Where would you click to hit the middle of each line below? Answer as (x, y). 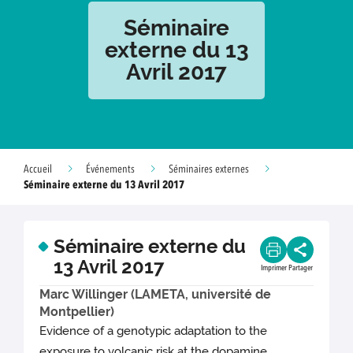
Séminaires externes (209, 169)
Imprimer (273, 268)
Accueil (38, 169)
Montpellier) (77, 312)
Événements (110, 169)
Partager (300, 268)
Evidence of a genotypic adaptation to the (154, 331)
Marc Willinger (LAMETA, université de (155, 294)
